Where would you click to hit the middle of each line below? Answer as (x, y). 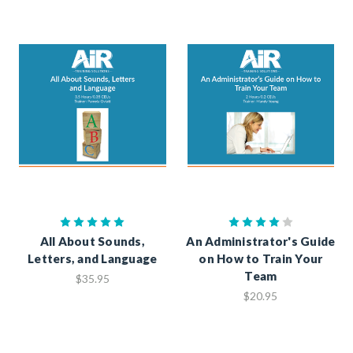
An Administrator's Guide (261, 242)
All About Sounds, (92, 242)
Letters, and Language (93, 259)
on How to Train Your (261, 259)
